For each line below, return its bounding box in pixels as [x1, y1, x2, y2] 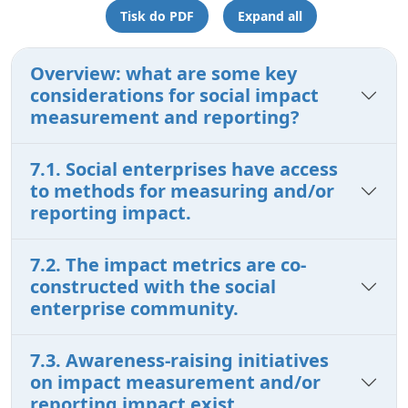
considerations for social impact [30, 82, 319, 107]
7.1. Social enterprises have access [30, 156, 338, 181]
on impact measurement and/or [30, 369, 321, 394]
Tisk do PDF [120, 6, 194, 25]
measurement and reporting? [30, 104, 300, 129]
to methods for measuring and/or [30, 178, 334, 203]
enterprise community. [30, 295, 239, 321]
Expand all [238, 6, 302, 25]
